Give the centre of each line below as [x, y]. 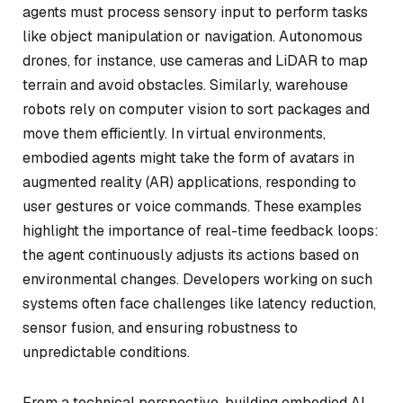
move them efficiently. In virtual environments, [174, 133]
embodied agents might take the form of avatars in [188, 157]
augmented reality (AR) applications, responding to [189, 182]
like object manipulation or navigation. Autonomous [193, 36]
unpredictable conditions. [106, 352]
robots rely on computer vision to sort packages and [196, 109]
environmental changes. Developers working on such [197, 279]
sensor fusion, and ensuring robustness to [160, 327]
